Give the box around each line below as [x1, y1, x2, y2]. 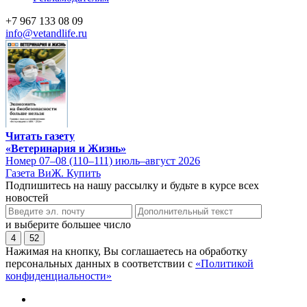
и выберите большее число [5, 218, 131, 230]
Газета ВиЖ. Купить [5, 167, 101, 179]
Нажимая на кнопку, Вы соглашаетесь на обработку [5, 245, 247, 257]
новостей [5, 191, 49, 204]
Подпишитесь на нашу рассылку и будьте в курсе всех [5, 179, 259, 191]
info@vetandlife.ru [5, 27, 87, 39]
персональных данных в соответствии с [5, 257, 195, 269]
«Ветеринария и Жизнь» [5, 142, 126, 154]
